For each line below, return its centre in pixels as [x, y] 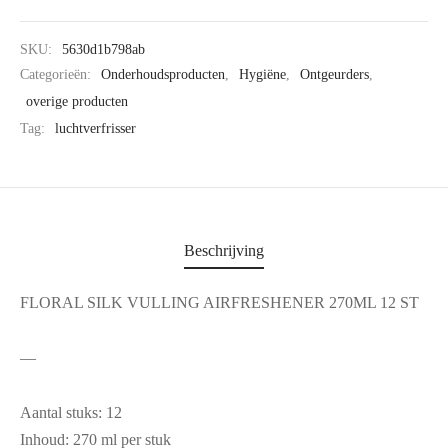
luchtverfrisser [95, 128]
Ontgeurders [334, 74]
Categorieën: [57, 74]
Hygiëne [262, 74]
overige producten [77, 101]
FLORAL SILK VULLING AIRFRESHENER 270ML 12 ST [219, 303]
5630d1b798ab [103, 49]
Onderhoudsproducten [163, 74]
